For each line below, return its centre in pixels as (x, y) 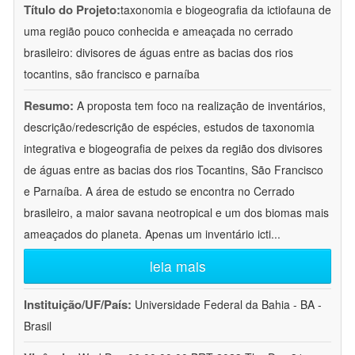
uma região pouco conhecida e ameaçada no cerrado (158, 31)
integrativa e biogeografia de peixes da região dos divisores (173, 149)
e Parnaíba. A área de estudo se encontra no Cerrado (159, 191)
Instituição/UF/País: (79, 305)
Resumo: (49, 106)
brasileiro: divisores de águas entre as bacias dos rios (158, 53)
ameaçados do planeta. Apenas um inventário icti (147, 234)
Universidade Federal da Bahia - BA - (228, 305)
